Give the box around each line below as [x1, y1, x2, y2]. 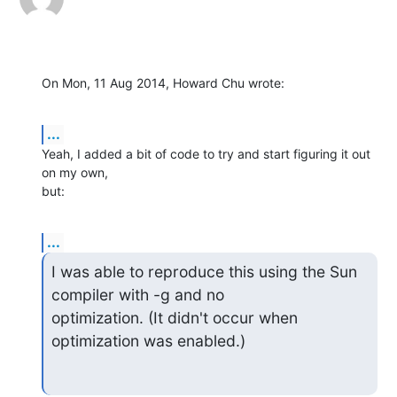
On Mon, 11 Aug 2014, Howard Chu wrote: [42, 74, 284, 90]
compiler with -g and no [51, 284, 229, 304]
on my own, [42, 164, 112, 180]
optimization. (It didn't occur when [51, 307, 298, 327]
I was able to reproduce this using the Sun [51, 261, 357, 281]
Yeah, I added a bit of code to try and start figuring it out [42, 145, 370, 161]
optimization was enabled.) [51, 331, 245, 350]
